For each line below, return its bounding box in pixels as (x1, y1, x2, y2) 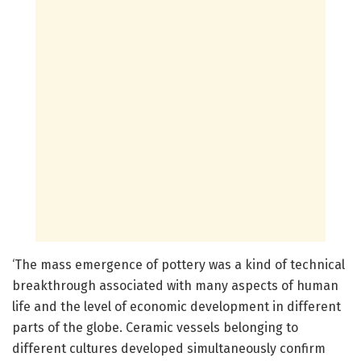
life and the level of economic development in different (12, 299, 341, 315)
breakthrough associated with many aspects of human (12, 278, 338, 294)
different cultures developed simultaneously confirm (12, 341, 326, 357)
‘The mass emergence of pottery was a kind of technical (12, 257, 345, 273)
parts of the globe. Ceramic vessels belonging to (12, 320, 298, 336)
